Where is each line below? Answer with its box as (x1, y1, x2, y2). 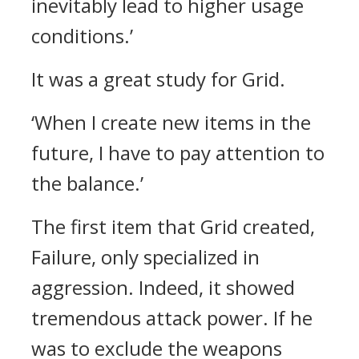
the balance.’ (31, 170, 143, 196)
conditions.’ (31, 22, 133, 49)
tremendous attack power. (31, 305, 273, 331)
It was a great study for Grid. (31, 66, 285, 92)
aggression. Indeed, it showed (31, 274, 295, 301)
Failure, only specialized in (31, 244, 260, 270)
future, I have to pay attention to (31, 139, 325, 166)
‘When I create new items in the (31, 109, 311, 135)
